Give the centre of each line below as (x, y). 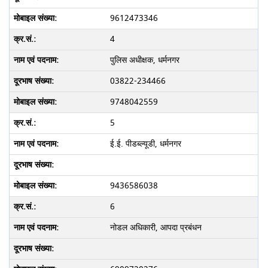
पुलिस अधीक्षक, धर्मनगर (144, 60)
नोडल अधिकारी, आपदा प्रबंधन (156, 227)
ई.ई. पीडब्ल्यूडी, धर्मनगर (145, 144)
